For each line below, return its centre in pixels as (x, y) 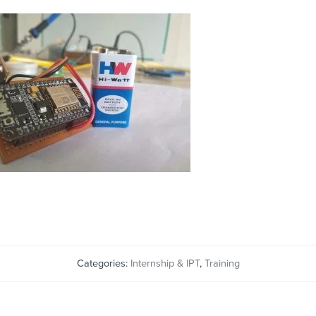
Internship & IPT (165, 263)
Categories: (103, 263)
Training (222, 263)
